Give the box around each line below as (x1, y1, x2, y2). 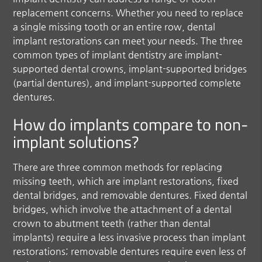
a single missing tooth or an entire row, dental (13, 20, 216, 32)
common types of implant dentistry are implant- (13, 49, 223, 60)
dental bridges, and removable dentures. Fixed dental (13, 189, 248, 201)
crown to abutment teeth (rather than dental (13, 217, 211, 229)
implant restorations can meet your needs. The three (13, 35, 243, 46)
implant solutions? (13, 129, 140, 154)
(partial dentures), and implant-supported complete (13, 77, 242, 88)
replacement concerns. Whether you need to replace (13, 6, 244, 18)
